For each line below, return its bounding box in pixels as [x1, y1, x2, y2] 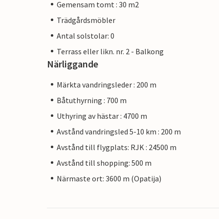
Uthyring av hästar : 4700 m [57, 110, 147, 121]
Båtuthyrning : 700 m [57, 95, 127, 105]
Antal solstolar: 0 [57, 30, 114, 41]
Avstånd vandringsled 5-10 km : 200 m [57, 126, 181, 136]
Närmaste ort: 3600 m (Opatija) [57, 173, 161, 183]
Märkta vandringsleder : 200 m [57, 79, 156, 89]
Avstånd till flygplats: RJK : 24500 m [57, 142, 176, 152]
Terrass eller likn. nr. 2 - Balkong [57, 46, 164, 56]
